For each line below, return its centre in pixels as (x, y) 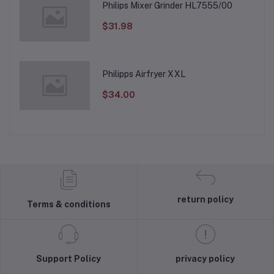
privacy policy (206, 259)
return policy (205, 199)
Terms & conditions (68, 204)
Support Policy (69, 259)
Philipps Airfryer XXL (143, 74)
